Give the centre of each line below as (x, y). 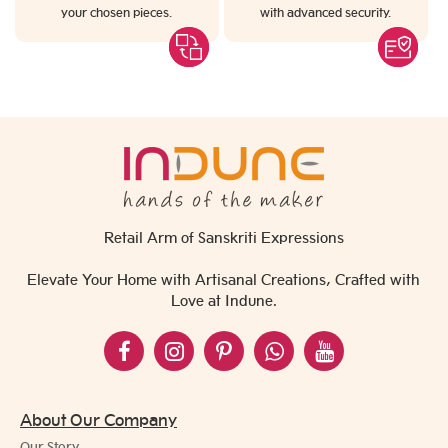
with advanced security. (326, 13)
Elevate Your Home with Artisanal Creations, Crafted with (224, 280)
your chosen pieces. (117, 13)
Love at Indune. (223, 301)
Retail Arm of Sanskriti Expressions (223, 238)
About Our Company (98, 420)
